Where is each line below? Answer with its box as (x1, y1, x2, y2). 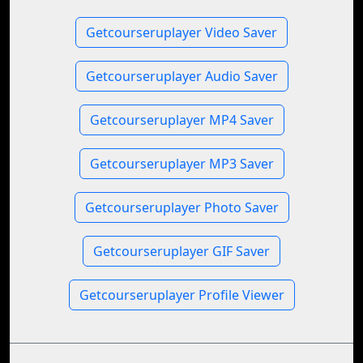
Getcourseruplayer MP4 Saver (89, 111, 274, 129)
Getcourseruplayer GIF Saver (93, 242, 270, 260)
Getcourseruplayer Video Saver (86, 23, 277, 41)
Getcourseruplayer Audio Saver (85, 67, 278, 85)
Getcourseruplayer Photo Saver (84, 199, 279, 216)
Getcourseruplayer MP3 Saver (89, 155, 274, 173)
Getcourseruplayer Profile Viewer (79, 286, 284, 304)
